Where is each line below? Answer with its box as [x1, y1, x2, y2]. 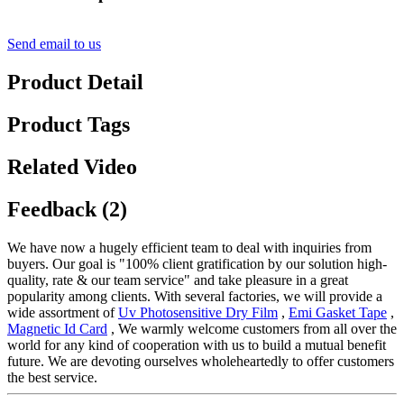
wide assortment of [7, 304, 118, 320]
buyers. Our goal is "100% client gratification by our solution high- [7, 255, 387, 271]
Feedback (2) [7, 197, 127, 221]
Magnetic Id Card [7, 320, 107, 336]
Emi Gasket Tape [289, 304, 387, 320]
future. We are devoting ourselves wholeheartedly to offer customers [7, 353, 394, 369]
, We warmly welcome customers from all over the [107, 320, 397, 336]
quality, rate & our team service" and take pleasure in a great [7, 271, 348, 288]
